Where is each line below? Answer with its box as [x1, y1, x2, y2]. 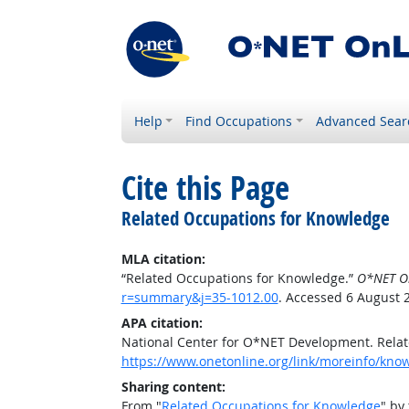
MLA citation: [121, 250, 205, 267]
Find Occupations [185, 112, 293, 130]
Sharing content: [121, 378, 225, 395]
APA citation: [121, 314, 203, 331]
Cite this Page [121, 166, 289, 210]
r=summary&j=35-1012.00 [121, 288, 278, 306]
